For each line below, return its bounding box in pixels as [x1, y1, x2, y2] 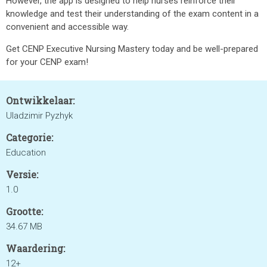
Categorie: [6, 131, 53, 144]
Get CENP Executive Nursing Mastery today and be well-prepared [6, 44, 258, 54]
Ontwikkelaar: [6, 94, 74, 107]
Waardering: [6, 242, 65, 254]
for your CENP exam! [6, 57, 88, 67]
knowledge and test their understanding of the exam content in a [6, 8, 259, 19]
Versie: [6, 168, 38, 181]
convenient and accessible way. [6, 21, 129, 32]
